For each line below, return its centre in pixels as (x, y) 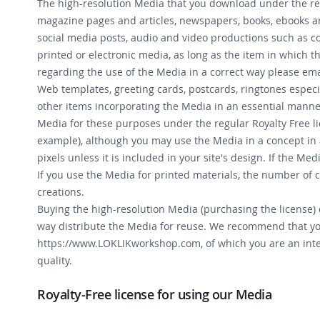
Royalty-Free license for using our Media (154, 295)
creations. (61, 192)
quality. (55, 261)
